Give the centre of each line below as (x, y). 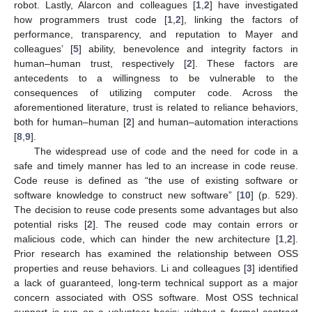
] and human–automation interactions (214, 122)
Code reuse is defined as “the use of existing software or (156, 181)
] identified (275, 268)
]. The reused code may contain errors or (195, 225)
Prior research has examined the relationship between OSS (156, 254)
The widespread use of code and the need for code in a (166, 151)
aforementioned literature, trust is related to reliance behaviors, (156, 108)
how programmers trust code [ (91, 20)
